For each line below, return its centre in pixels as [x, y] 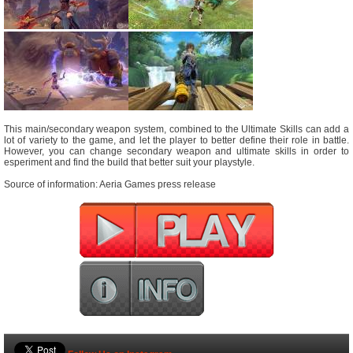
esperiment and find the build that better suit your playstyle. [129, 163]
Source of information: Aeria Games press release [110, 185]
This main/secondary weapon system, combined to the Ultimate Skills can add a [176, 130]
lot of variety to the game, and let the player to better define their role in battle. [176, 141]
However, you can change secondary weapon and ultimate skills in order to [176, 152]
